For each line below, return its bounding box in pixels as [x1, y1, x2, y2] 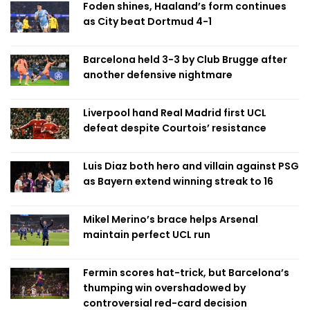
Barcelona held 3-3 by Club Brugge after [83, 53, 287, 66]
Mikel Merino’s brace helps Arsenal [83, 212, 258, 226]
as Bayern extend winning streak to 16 [83, 174, 273, 188]
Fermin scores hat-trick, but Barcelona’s [83, 266, 289, 280]
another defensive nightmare [83, 68, 232, 82]
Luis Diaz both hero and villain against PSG [83, 159, 299, 173]
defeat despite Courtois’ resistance [83, 121, 266, 135]
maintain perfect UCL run [83, 228, 210, 241]
